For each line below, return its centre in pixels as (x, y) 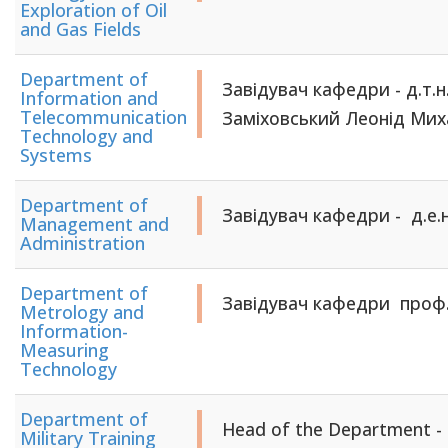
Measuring (64, 350)
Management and (94, 224)
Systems (56, 155)
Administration (82, 243)
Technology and (86, 136)
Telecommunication (103, 117)
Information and (89, 98)
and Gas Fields (80, 29)
